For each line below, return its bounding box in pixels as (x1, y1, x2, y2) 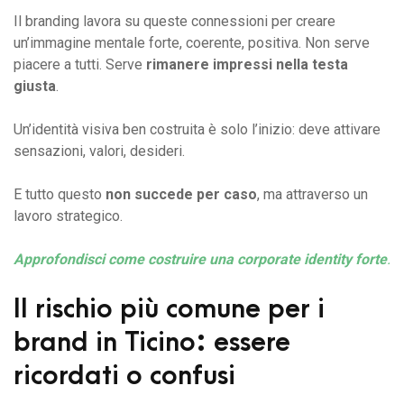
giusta (14, 78, 56, 96)
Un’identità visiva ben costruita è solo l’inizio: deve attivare (14, 121, 381, 139)
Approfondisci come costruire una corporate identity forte (14, 251, 387, 269)
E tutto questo (14, 186, 106, 204)
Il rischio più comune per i (14, 294, 325, 325)
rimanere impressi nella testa (146, 56, 348, 74)
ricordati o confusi (14, 361, 235, 391)
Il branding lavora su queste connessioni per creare (14, 13, 335, 31)
